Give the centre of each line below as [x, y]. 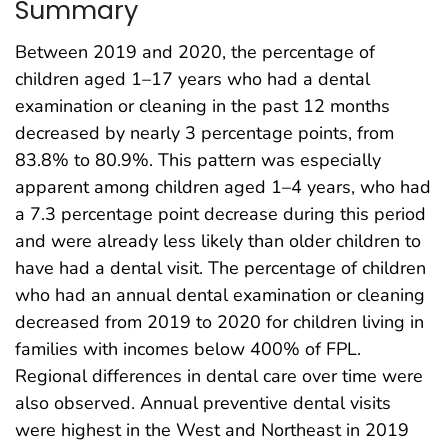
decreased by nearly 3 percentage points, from [204, 133]
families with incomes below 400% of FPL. [188, 349]
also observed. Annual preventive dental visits [203, 403]
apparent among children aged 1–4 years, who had [223, 187]
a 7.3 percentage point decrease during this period [220, 214]
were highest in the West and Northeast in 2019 [212, 430]
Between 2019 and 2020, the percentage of [195, 52]
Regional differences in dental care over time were [219, 376]
